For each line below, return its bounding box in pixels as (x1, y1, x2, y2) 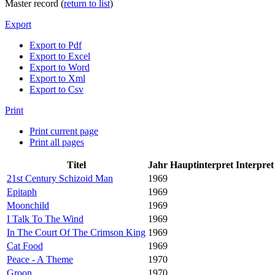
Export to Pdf (29, 39, 82, 50)
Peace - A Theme (7, 254, 73, 265)
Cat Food (7, 240, 43, 251)
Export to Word (29, 61, 90, 72)
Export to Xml (29, 72, 85, 83)
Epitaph (7, 186, 37, 197)
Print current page (29, 125, 98, 136)
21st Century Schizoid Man (7, 172, 113, 184)
